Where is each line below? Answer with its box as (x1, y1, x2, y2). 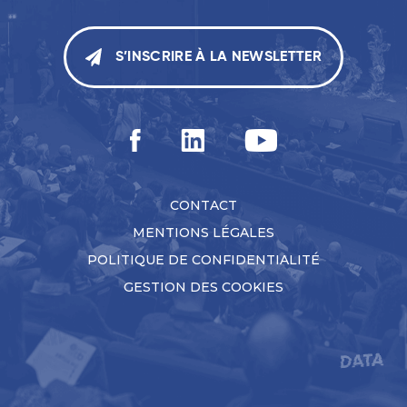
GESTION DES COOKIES (124, 279, 283, 296)
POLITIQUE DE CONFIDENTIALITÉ (87, 252, 320, 269)
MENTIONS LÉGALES (133, 224, 274, 242)
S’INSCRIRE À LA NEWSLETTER (114, 50, 323, 65)
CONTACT (170, 197, 237, 214)
